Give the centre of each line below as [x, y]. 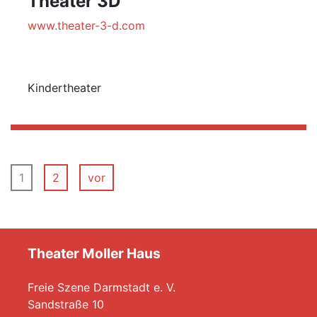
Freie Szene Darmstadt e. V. [102, 287]
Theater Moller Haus [94, 253]
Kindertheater [64, 88]
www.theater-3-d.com [86, 25]
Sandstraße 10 [66, 304]
